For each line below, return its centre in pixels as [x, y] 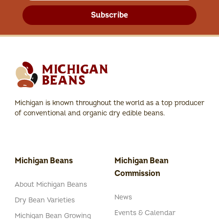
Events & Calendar [145, 213]
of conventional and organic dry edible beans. [90, 113]
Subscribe [109, 15]
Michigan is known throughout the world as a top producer [109, 103]
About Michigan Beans [51, 185]
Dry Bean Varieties [45, 200]
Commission [137, 174]
